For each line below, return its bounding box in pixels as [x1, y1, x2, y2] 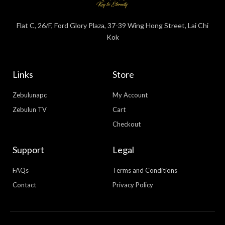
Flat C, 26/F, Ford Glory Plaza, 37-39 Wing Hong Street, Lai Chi [17, 21, 208, 30]
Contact [13, 181, 36, 189]
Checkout [113, 120, 141, 129]
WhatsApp [183, 186, 216, 194]
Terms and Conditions [113, 166, 177, 175]
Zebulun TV [13, 105, 47, 114]
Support [13, 144, 44, 156]
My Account [113, 91, 148, 99]
